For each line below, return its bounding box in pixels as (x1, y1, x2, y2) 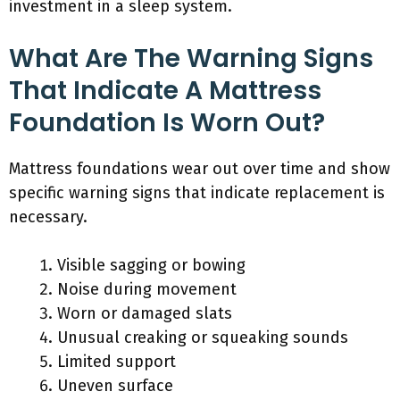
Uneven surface (57, 376, 173, 396)
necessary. (9, 207, 87, 227)
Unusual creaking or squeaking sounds (57, 328, 348, 347)
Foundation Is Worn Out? (9, 105, 325, 140)
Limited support (57, 352, 176, 371)
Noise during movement (57, 279, 237, 299)
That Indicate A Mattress (9, 73, 321, 108)
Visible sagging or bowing (57, 255, 246, 275)
